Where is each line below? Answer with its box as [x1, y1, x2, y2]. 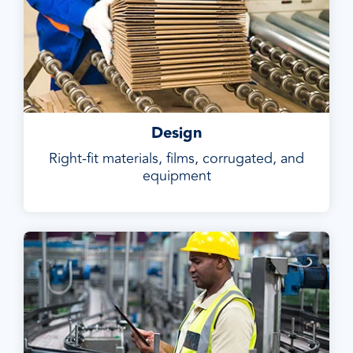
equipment [142, 165, 211, 187]
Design [151, 121, 202, 146]
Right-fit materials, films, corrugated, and [49, 147, 304, 169]
